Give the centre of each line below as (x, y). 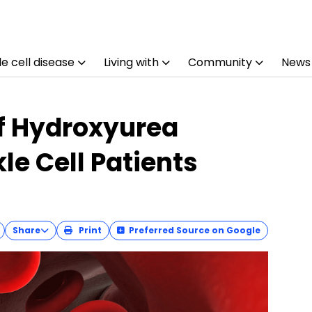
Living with (131, 62)
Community (220, 62)
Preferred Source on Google (195, 230)
